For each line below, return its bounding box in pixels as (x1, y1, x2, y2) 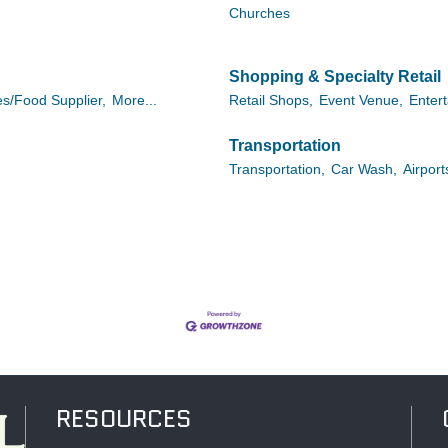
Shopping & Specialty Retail (229, 68, 441, 85)
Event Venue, (319, 93, 403, 109)
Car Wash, (331, 162, 397, 178)
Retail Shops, (229, 93, 313, 109)
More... (112, 93, 157, 109)
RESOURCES (56, 400, 193, 436)
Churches (229, 5, 290, 21)
